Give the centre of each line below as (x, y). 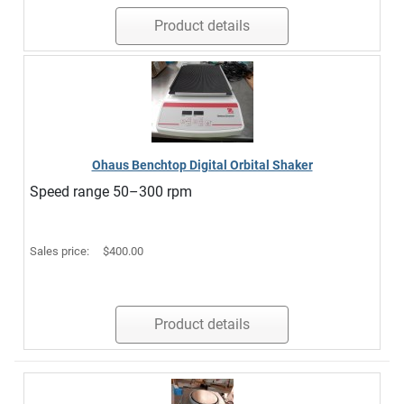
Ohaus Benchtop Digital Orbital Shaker (202, 165)
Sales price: (61, 251)
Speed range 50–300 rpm (111, 192)
